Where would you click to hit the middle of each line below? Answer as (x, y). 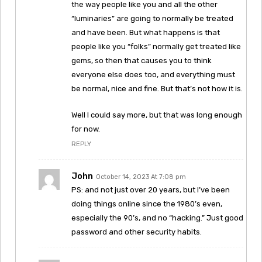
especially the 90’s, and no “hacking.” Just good (157, 218)
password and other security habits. (137, 232)
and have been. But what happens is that (146, 32)
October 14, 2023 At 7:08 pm (141, 177)
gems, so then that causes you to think (142, 60)
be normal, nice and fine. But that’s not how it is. (157, 88)
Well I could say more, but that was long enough (157, 115)
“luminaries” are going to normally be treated (152, 18)
